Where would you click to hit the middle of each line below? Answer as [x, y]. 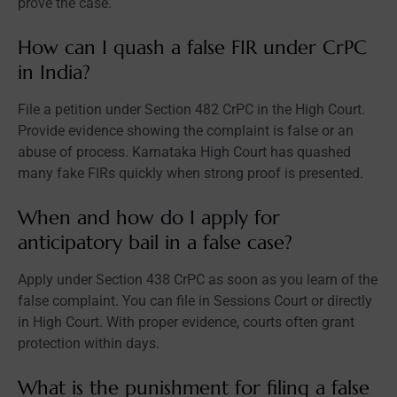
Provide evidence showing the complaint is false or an [186, 130]
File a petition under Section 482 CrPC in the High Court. [191, 109]
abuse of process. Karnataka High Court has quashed [184, 152]
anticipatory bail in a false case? [155, 242]
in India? [54, 72]
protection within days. [89, 343]
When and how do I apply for [149, 217]
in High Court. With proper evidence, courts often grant [186, 322]
